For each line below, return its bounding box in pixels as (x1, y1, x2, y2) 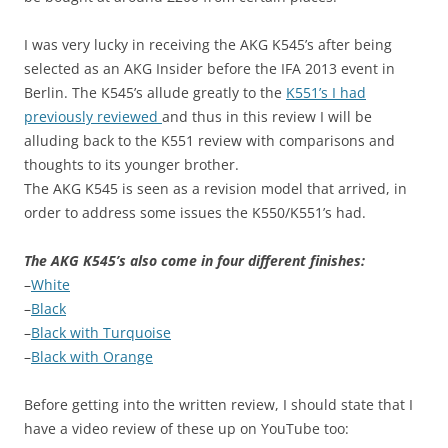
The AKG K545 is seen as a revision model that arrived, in (24, 179, 407, 199)
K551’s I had (286, 83, 366, 103)
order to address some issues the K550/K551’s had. (24, 203, 366, 223)
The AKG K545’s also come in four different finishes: (24, 251, 365, 271)
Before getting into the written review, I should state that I (24, 395, 413, 415)
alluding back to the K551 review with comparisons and (24, 131, 395, 151)
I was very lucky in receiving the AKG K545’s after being (24, 35, 392, 55)
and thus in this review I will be (162, 107, 372, 127)
